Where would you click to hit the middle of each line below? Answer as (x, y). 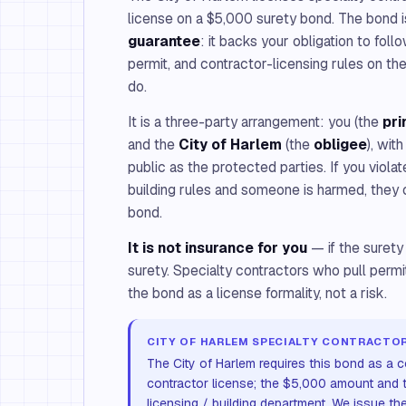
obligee (340, 145)
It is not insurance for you (217, 248)
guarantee (164, 41)
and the (153, 145)
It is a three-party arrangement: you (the (255, 122)
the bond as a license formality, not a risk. (257, 293)
